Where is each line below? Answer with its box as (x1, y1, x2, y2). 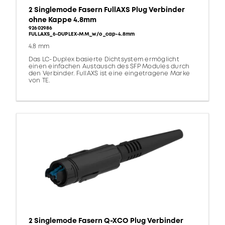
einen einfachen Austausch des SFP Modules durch (29, 62, 190, 71)
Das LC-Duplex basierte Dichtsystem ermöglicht (29, 55, 179, 64)
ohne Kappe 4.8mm (29, 15, 96, 25)
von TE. (29, 76, 50, 85)
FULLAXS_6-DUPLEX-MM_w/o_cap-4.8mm (29, 31, 135, 38)
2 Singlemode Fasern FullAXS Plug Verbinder (29, 5, 185, 15)
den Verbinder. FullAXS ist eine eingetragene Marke (29, 69, 190, 78)
